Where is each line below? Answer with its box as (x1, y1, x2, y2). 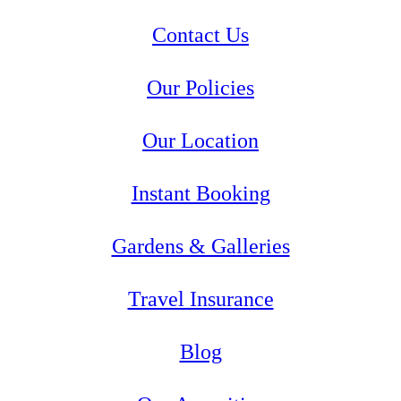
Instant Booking (131, 182, 270, 206)
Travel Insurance (127, 287, 274, 311)
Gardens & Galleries (111, 235, 290, 259)
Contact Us (152, 23, 249, 47)
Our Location (142, 129, 259, 153)
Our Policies (147, 76, 254, 100)
